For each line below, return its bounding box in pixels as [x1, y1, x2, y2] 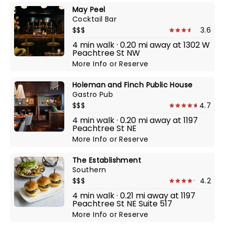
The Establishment [72, 155, 142, 165]
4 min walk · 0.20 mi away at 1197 [72, 115, 198, 126]
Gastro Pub [72, 89, 114, 99]
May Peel [72, 5, 105, 15]
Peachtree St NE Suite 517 [72, 198, 172, 209]
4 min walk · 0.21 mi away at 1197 [72, 190, 195, 201]
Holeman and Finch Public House [72, 80, 193, 90]
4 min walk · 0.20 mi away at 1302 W [72, 39, 210, 51]
